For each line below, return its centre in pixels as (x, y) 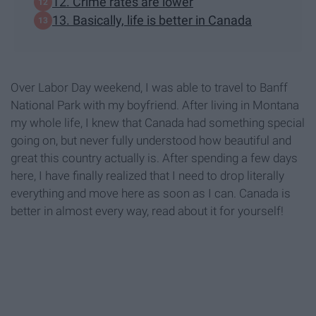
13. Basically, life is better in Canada (152, 20)
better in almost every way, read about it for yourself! (147, 211)
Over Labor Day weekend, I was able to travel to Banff (149, 87)
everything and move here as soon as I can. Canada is (151, 193)
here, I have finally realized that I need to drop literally (147, 175)
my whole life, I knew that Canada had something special (158, 122)
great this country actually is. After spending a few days (154, 158)
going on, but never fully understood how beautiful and (151, 140)
